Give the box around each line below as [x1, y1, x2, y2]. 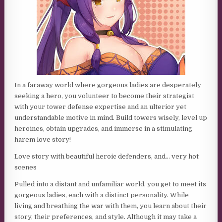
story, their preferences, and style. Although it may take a [14, 213, 197, 221]
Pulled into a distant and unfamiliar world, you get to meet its [14, 180, 207, 188]
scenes [14, 164, 37, 171]
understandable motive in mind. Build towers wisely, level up [14, 114, 208, 121]
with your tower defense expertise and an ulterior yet [14, 103, 187, 111]
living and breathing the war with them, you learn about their [14, 202, 207, 210]
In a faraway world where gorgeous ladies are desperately [14, 81, 202, 89]
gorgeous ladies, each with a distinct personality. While [14, 191, 189, 199]
